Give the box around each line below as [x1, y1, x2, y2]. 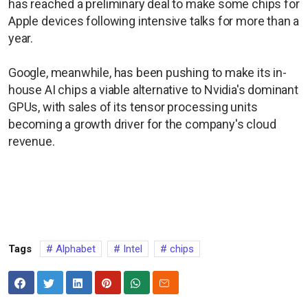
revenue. [8, 133, 55, 148]
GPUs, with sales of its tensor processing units [8, 99, 258, 114]
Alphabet [53, 242, 96, 255]
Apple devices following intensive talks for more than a [8, 13, 300, 28]
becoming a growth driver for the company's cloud [8, 116, 276, 131]
